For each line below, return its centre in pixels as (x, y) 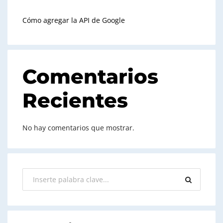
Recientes (75, 100)
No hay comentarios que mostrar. (78, 128)
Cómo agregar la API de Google (74, 20)
